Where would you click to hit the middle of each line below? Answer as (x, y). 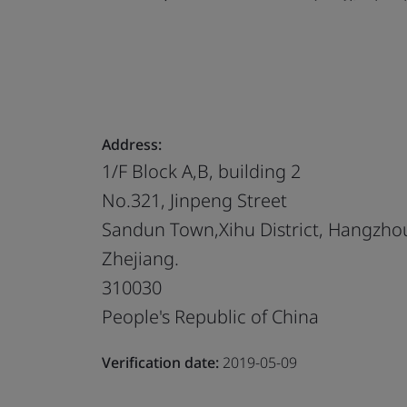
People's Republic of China (210, 316)
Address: (132, 144)
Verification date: (160, 362)
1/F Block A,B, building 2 (201, 171)
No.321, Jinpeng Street (194, 200)
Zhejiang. (140, 258)
